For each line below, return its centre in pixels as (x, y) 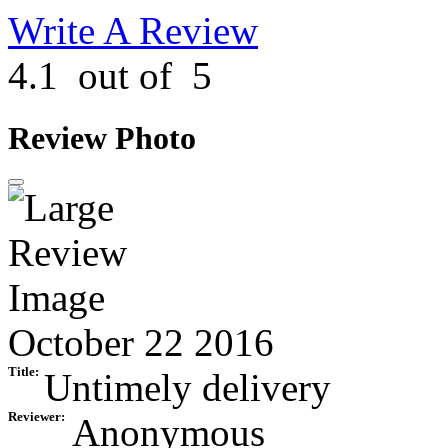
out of (125, 75)
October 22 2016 (141, 343)
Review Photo (102, 138)
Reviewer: (36, 417)
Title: (23, 372)
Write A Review (133, 30)
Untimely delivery (187, 388)
